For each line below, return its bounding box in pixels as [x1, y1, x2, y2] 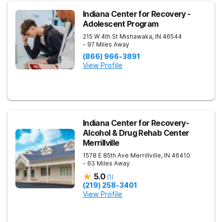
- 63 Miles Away [83, 160, 130, 167]
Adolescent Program [83, 19, 159, 29]
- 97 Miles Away [83, 41, 129, 48]
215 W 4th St [83, 33, 118, 40]
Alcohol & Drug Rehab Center [83, 128, 189, 138]
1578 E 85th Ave [83, 152, 129, 159]
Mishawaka [119, 33, 152, 40]
